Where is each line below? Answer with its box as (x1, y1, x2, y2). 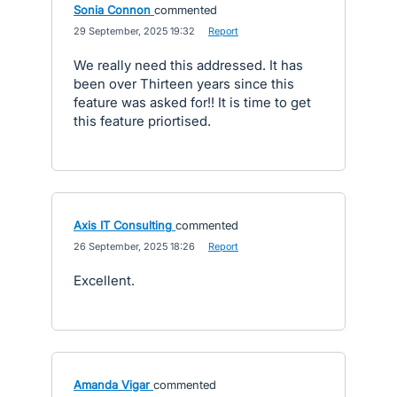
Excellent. (74, 271, 135, 289)
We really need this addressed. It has (74, 56, 303, 74)
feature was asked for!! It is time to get (74, 93, 311, 111)
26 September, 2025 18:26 (74, 239, 195, 253)
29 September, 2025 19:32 (74, 24, 195, 37)
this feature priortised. (74, 112, 211, 129)
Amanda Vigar (74, 377, 150, 392)
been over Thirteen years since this (74, 74, 294, 92)
